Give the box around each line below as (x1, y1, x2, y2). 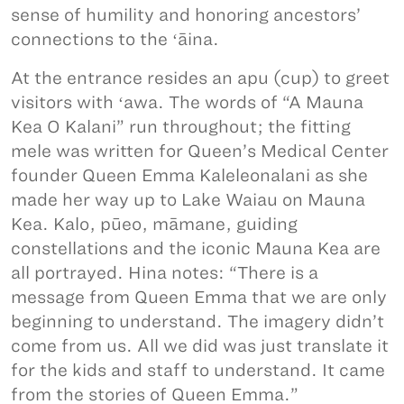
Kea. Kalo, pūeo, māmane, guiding (11, 214, 298, 234)
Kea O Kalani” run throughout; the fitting (11, 116, 351, 136)
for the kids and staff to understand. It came (11, 360, 385, 380)
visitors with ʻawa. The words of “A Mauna (11, 92, 363, 112)
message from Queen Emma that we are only (11, 287, 387, 307)
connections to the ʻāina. (11, 29, 219, 49)
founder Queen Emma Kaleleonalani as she (11, 165, 368, 185)
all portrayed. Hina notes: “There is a (11, 262, 318, 282)
